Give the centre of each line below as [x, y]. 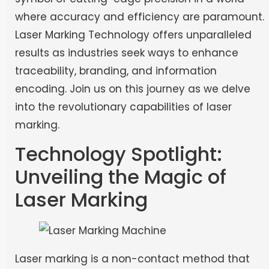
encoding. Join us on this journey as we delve [133, 89]
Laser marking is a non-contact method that [132, 258]
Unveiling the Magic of [121, 177]
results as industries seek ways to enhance [127, 53]
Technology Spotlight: [119, 154]
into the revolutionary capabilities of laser [123, 107]
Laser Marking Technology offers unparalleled [133, 35]
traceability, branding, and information [116, 71]
